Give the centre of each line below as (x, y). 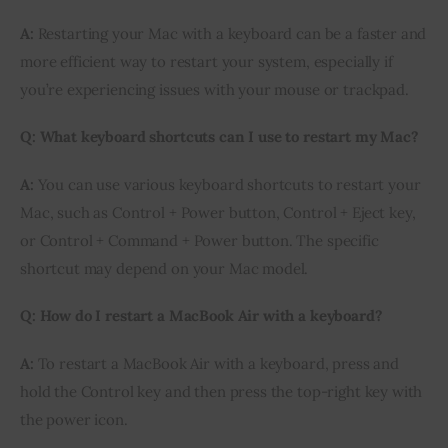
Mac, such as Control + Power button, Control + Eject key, (218, 212)
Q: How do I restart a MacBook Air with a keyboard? (201, 316)
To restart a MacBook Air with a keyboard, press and (216, 363)
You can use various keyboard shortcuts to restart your (227, 184)
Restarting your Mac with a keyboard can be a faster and (230, 33)
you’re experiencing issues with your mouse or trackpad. (214, 89)
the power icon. (74, 419)
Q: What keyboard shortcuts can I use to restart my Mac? (219, 137)
